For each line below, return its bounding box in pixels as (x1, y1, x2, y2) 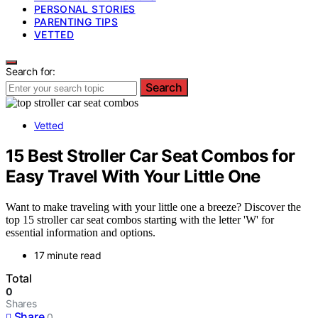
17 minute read (34, 248, 102, 261)
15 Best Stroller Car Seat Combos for (6, 145, 295, 166)
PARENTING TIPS (34, 16, 118, 28)
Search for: (6, 65, 56, 77)
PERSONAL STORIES (34, 3, 136, 15)
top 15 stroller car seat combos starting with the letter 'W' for (6, 213, 274, 226)
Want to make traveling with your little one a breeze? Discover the (6, 200, 301, 213)
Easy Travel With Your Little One (6, 165, 261, 187)
